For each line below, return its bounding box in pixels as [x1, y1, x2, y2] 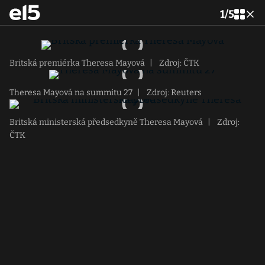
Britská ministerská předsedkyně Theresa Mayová [9, 117, 203, 127]
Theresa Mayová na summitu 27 [9, 88, 132, 98]
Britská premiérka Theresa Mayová [9, 58, 145, 68]
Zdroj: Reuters [145, 88, 202, 98]
